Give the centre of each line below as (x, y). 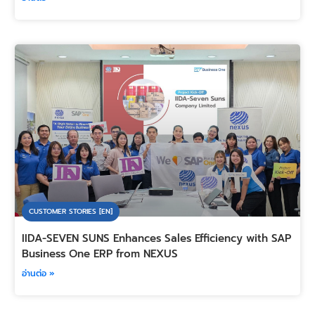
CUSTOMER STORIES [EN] (70, 212)
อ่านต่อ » (38, 274)
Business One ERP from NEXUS (99, 254)
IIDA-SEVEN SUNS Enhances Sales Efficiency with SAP (156, 239)
